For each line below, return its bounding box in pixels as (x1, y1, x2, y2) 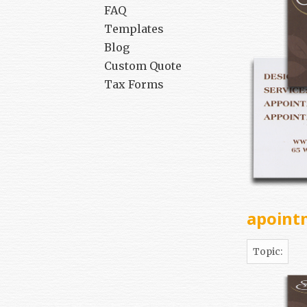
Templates (104, 22, 164, 36)
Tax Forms (104, 77, 164, 91)
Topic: (253, 245, 282, 258)
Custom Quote (104, 59, 182, 73)
